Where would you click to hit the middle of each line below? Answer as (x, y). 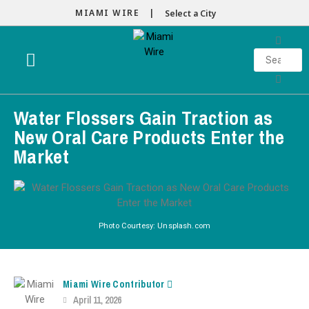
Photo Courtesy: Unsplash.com (154, 226)
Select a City (191, 13)
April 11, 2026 (98, 300)
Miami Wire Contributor (115, 284)
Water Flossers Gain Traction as (143, 118)
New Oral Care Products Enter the (149, 137)
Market (41, 157)
